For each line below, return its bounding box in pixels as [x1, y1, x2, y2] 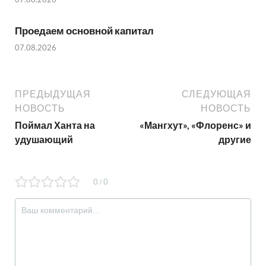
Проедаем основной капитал [15, 24, 154, 37]
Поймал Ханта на [15, 119, 95, 131]
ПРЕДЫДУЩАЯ [15, 88, 91, 100]
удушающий [15, 134, 73, 145]
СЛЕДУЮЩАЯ [182, 88, 251, 100]
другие [218, 134, 251, 145]
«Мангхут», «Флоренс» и [140, 119, 251, 131]
